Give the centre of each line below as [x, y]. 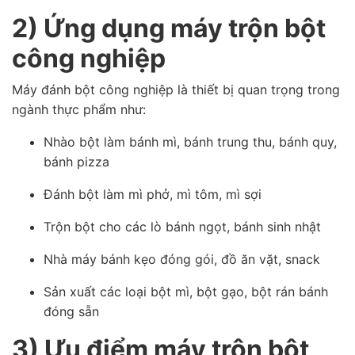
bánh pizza [76, 162]
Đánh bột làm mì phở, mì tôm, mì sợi [153, 194]
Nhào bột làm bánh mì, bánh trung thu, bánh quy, [190, 142]
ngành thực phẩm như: [79, 109]
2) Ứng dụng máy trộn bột [169, 28]
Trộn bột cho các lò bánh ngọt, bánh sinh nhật [182, 227]
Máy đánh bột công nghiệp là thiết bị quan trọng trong [176, 90]
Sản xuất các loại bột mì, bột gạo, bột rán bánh [186, 292]
